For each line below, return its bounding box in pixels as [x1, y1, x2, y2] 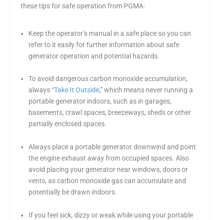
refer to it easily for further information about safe [28, 40, 180, 49]
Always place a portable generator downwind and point [28, 143, 196, 151]
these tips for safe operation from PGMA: [21, 2, 145, 10]
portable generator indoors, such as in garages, [28, 97, 172, 106]
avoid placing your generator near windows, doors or [28, 165, 189, 174]
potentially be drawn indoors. [28, 188, 117, 196]
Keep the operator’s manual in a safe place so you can [28, 29, 192, 37]
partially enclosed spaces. [28, 120, 107, 128]
